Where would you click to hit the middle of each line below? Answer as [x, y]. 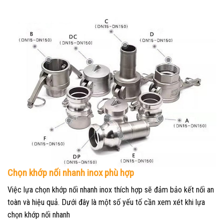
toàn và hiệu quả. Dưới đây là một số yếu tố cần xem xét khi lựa [106, 202]
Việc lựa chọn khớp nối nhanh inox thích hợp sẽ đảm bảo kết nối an [111, 190]
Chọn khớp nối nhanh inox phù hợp [71, 172]
